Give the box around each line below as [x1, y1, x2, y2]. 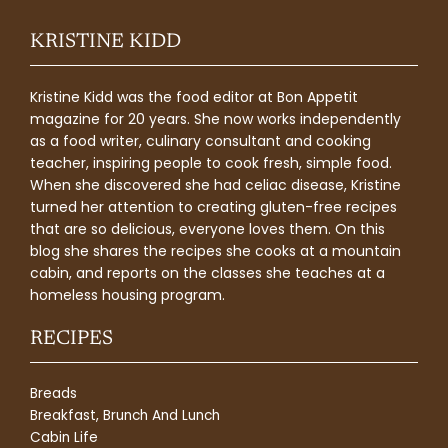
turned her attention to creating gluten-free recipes [30, 197, 397, 218]
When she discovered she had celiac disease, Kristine [30, 175, 401, 196]
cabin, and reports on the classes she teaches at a [30, 263, 385, 284]
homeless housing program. [30, 285, 225, 306]
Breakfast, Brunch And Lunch [30, 406, 220, 426]
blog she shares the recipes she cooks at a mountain [30, 241, 401, 262]
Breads [30, 384, 77, 404]
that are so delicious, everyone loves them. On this [30, 219, 385, 240]
